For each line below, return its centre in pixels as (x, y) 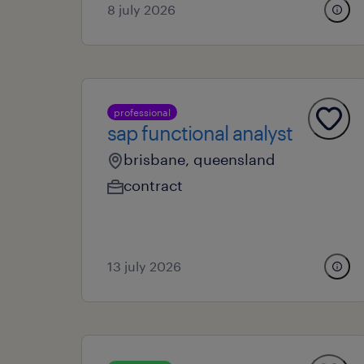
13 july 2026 (144, 266)
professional (142, 112)
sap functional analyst (200, 133)
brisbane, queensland (199, 159)
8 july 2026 (141, 9)
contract (153, 185)
